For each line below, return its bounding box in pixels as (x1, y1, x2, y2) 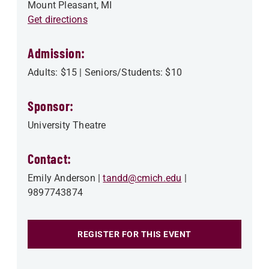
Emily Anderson (28, 172, 95, 184)
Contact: (28, 150, 71, 166)
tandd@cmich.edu (103, 172, 182, 184)
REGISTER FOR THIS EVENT (77, 229, 192, 239)
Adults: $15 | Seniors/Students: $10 (28, 66, 182, 78)
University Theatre (28, 119, 106, 131)
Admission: (28, 44, 85, 61)
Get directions (28, 13, 88, 25)
